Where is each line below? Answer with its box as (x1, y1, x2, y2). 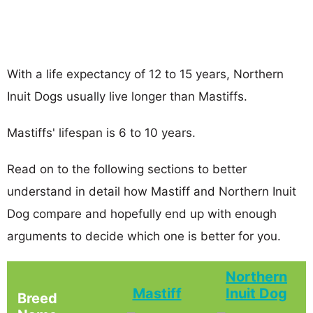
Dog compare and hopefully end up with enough (7, 206, 277, 221)
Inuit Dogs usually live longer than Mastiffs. (7, 89, 247, 103)
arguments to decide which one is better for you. (7, 228, 281, 243)
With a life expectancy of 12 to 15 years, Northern (7, 66, 284, 81)
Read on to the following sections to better (7, 161, 247, 176)
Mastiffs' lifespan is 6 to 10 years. (7, 125, 196, 140)
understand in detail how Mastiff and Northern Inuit (7, 184, 296, 198)
